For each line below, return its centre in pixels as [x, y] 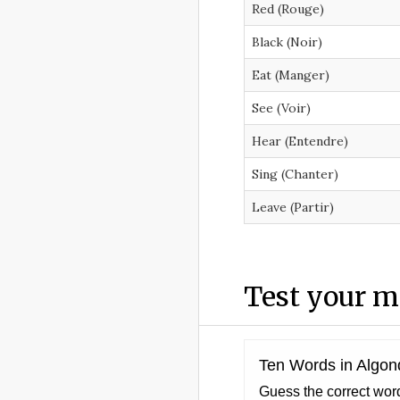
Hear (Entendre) [300, 142]
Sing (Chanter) [295, 175]
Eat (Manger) [291, 75]
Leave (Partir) [293, 208]
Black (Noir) [287, 42]
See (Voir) [281, 108]
